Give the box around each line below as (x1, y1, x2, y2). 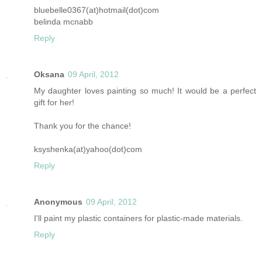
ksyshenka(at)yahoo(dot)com (34, 144, 142, 154)
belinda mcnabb (34, 16, 93, 26)
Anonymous (34, 196, 82, 206)
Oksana (34, 69, 64, 79)
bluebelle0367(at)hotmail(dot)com (34, 5, 159, 15)
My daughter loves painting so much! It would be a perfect (34, 85, 256, 95)
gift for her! (34, 97, 74, 107)
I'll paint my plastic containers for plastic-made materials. (34, 213, 243, 223)
